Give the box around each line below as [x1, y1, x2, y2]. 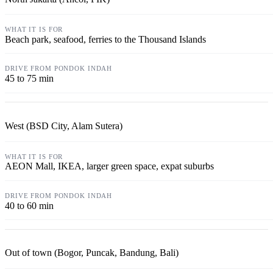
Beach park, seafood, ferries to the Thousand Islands [5, 34, 206, 44]
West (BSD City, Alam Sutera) [5, 121, 122, 132]
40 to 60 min [5, 200, 54, 211]
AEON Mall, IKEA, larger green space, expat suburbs [5, 161, 214, 172]
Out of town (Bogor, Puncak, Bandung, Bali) [5, 247, 179, 258]
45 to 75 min [5, 73, 54, 84]
